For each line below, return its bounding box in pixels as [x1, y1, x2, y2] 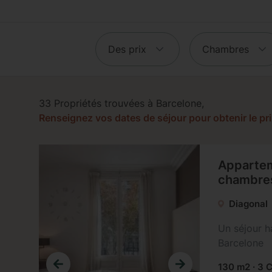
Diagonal [229, 198, 268, 209]
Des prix [107, 43, 146, 55]
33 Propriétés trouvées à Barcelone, [39, 97, 204, 109]
